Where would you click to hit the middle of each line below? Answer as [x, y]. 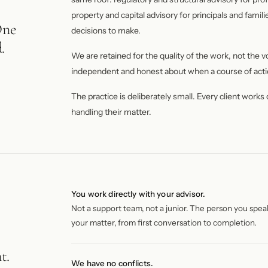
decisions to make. [106, 31]
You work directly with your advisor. [138, 194]
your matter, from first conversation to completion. [164, 223]
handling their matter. [112, 112]
